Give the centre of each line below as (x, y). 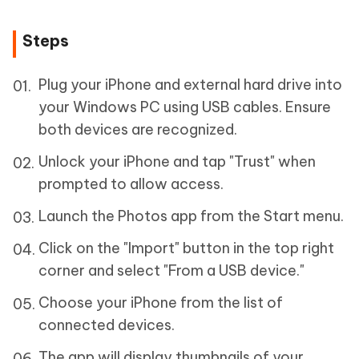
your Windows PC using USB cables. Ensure (185, 107)
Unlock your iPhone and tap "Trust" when (177, 161)
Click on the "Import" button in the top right (186, 248)
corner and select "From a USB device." (171, 270)
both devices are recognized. (138, 129)
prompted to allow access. (131, 184)
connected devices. (107, 325)
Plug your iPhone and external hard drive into (190, 84)
